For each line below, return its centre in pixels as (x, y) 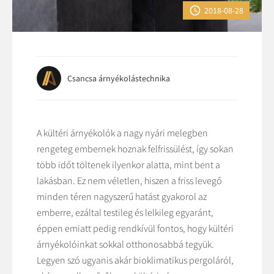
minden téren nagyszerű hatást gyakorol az (122, 196)
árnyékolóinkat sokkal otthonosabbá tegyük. (125, 244)
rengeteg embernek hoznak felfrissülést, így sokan (135, 149)
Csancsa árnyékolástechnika (119, 78)
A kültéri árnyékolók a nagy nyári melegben (122, 133)
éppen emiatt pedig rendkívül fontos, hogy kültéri (135, 228)
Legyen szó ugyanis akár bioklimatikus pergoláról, (135, 260)
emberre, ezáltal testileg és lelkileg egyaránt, (125, 212)
